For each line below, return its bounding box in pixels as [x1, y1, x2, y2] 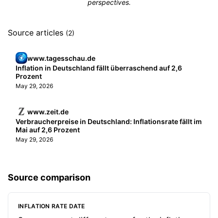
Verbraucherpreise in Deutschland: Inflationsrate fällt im [16, 117, 202, 126]
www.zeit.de [27, 107, 69, 116]
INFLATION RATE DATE [18, 202, 85, 210]
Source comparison [8, 172, 91, 182]
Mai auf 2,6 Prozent [16, 126, 80, 134]
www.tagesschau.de [27, 54, 95, 62]
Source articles [8, 28, 66, 37]
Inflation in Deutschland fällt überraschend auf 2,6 [16, 64, 182, 72]
